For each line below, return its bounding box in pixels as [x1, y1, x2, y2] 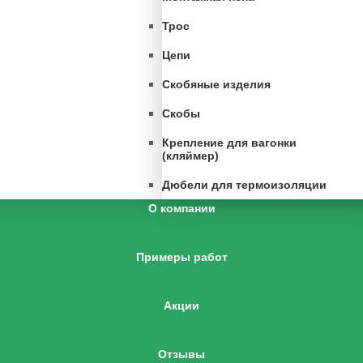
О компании [147, 202, 216, 215]
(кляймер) [162, 149, 219, 162]
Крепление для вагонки [162, 136, 297, 149]
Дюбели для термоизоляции [162, 178, 327, 191]
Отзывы [158, 348, 205, 361]
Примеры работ [135, 250, 228, 263]
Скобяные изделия [162, 78, 271, 91]
